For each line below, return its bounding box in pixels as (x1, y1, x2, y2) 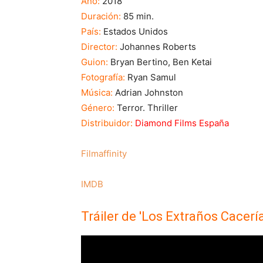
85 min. (121, 11, 154, 22)
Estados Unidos (101, 26, 168, 38)
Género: (81, 102, 114, 114)
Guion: (81, 56, 108, 68)
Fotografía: (81, 72, 125, 83)
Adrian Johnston (113, 87, 183, 99)
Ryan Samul (125, 72, 176, 83)
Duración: (81, 11, 121, 22)
